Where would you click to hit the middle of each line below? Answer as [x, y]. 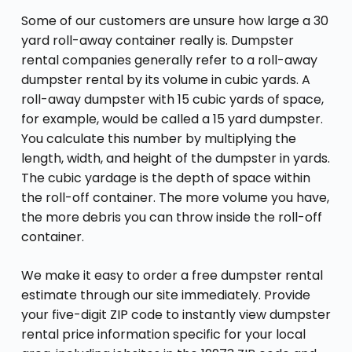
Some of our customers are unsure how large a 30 [174, 20]
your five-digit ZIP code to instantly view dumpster [176, 314]
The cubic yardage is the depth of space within [165, 178]
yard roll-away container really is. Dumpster [157, 40]
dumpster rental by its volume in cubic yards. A [165, 79]
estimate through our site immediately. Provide [165, 295]
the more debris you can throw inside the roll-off [171, 217]
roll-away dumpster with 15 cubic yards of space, [172, 99]
